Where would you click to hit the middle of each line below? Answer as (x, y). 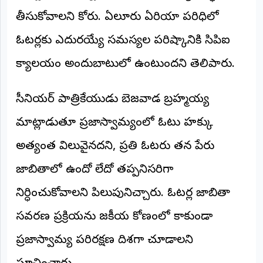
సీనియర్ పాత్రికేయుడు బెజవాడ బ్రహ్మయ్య (112, 100)
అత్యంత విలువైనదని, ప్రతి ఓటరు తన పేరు (115, 147)
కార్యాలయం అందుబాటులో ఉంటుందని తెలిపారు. (125, 65)
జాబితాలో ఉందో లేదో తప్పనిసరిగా (95, 170)
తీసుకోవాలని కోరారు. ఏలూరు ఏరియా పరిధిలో (117, 18)
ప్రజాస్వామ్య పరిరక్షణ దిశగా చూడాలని (104, 241)
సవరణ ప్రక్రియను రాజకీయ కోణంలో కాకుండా (114, 217)
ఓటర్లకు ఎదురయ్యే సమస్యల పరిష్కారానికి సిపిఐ (123, 41)
